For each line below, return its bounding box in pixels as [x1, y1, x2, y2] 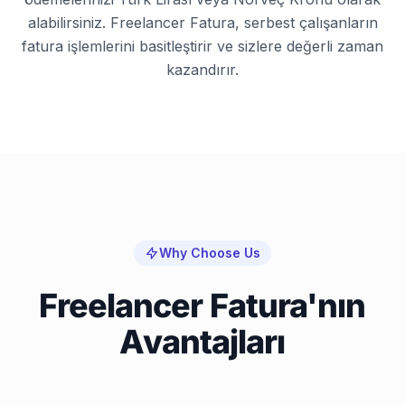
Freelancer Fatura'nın [39, 286, 366, 326]
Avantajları [119, 322, 286, 363]
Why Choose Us [159, 245, 260, 261]
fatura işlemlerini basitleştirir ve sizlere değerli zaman [22, 37, 383, 56]
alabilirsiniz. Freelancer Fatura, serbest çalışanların [27, 14, 378, 33]
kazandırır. [166, 61, 239, 80]
